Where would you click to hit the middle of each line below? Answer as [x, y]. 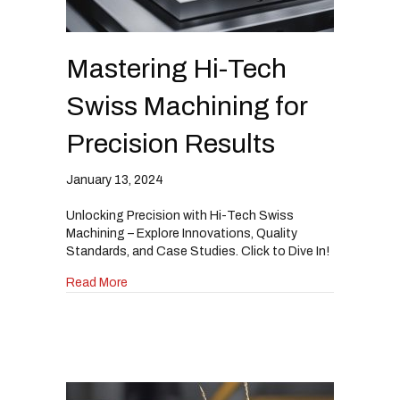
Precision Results [171, 144]
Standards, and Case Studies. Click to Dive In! [198, 252]
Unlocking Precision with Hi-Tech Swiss [180, 216]
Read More [97, 283]
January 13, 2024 [115, 180]
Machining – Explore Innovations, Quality [182, 234]
